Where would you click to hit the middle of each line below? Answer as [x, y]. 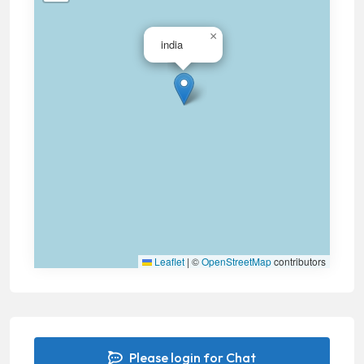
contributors [299, 261]
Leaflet [168, 261]
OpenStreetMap [236, 261]
